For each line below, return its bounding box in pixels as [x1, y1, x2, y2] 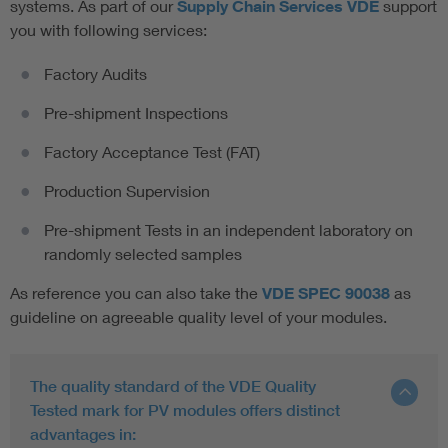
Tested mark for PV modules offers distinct [30, 399, 340, 420]
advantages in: [30, 423, 136, 444]
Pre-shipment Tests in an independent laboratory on [44, 219, 413, 239]
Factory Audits [44, 63, 147, 83]
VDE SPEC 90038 [262, 282, 390, 303]
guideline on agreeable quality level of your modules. [10, 306, 387, 326]
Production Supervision [44, 180, 210, 200]
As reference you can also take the [10, 282, 262, 302]
